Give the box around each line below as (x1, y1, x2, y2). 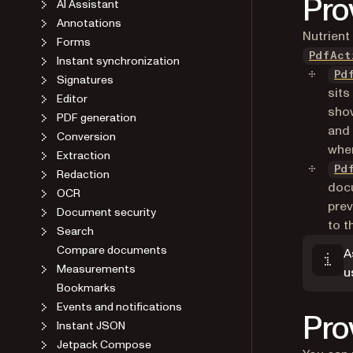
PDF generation (57, 110, 136, 125)
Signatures (57, 72, 113, 87)
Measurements (57, 261, 136, 277)
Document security (57, 204, 156, 220)
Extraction (57, 147, 110, 163)
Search (57, 223, 94, 239)
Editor (57, 91, 87, 106)
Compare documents (57, 242, 167, 258)
